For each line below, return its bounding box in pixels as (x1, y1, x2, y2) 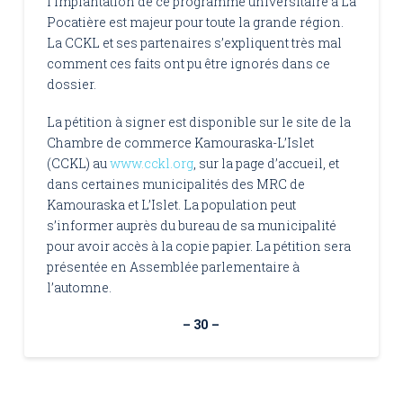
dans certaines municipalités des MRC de (46, 175, 305, 193)
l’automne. (46, 278, 112, 296)
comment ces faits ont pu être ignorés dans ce (46, 55, 330, 73)
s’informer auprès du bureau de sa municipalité (46, 216, 336, 234)
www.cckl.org (109, 154, 193, 172)
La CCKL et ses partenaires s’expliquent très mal (46, 34, 342, 52)
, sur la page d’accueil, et (193, 154, 339, 172)
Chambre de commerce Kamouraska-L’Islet (46, 133, 314, 151)
